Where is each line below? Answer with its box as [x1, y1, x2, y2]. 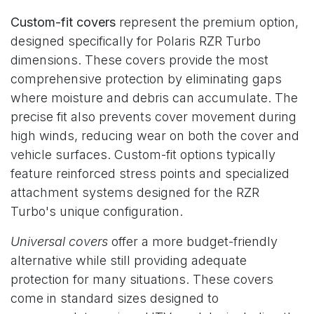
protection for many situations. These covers [11, 271, 273, 287]
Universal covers [11, 233, 108, 249]
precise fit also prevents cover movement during [11, 109, 296, 124]
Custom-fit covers [11, 14, 116, 29]
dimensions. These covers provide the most [11, 52, 268, 67]
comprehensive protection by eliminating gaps [11, 71, 282, 86]
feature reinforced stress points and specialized [11, 165, 289, 181]
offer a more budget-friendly [108, 233, 278, 249]
